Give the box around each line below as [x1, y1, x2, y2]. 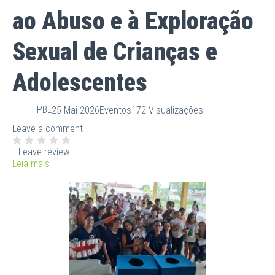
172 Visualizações [131, 104, 203, 117]
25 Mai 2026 [52, 104, 99, 117]
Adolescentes [12, 68, 147, 97]
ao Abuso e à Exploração [12, 6, 254, 36]
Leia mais [12, 157, 50, 169]
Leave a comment [12, 122, 83, 134]
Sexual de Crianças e [12, 37, 217, 66]
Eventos [99, 104, 131, 117]
